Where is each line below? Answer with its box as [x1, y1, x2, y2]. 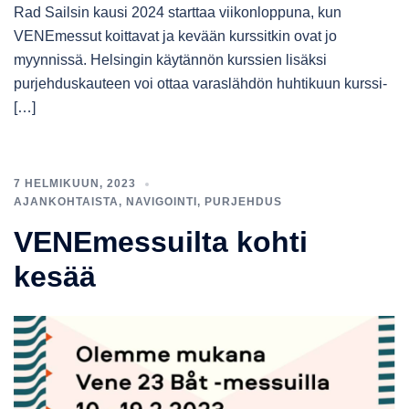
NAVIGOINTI [126, 194, 197, 208]
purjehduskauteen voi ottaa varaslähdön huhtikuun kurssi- [14, 75, 387, 91]
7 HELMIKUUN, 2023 [14, 176, 136, 190]
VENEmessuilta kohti [14, 225, 308, 258]
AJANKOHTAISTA [14, 194, 119, 208]
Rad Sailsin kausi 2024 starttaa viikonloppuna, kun [14, 4, 341, 20]
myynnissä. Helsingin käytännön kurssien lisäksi [14, 51, 327, 68]
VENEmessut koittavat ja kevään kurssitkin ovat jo [14, 27, 337, 44]
